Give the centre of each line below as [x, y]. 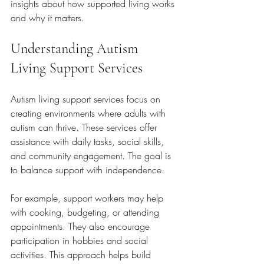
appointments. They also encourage [82, 226]
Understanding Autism [76, 49]
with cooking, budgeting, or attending [86, 212]
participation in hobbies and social [81, 240]
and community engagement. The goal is [92, 156]
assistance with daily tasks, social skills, [89, 141]
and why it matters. [47, 18]
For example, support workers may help [88, 198]
